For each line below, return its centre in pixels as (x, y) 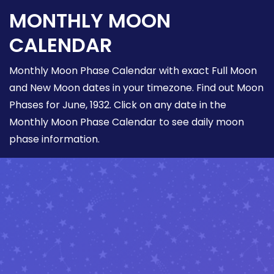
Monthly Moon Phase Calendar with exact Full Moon (133, 70)
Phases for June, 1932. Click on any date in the (118, 105)
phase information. (54, 139)
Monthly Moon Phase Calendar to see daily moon (127, 122)
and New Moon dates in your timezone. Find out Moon (136, 87)
